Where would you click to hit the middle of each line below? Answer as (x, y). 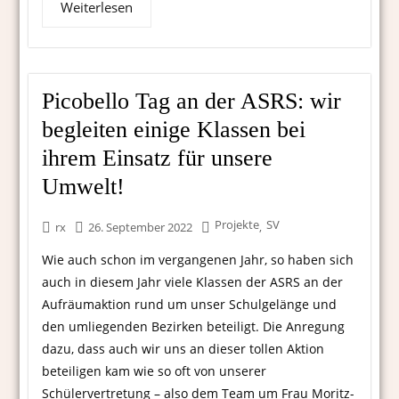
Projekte (237, 225)
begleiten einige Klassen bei (174, 130)
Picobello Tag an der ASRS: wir (192, 102)
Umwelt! (84, 187)
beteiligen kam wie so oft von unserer (155, 371)
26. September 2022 (141, 228)
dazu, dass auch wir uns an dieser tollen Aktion (183, 349)
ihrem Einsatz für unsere (158, 159)
